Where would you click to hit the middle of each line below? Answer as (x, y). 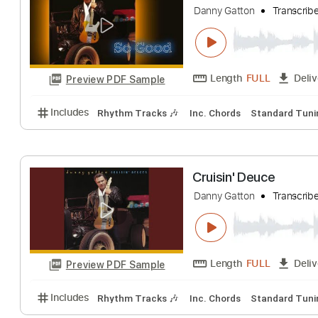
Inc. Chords (239, 132)
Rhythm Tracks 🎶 (154, 132)
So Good (242, 203)
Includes (78, 131)
